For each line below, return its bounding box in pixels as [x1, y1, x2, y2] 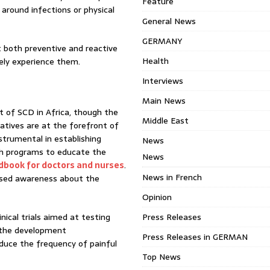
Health [142, 54, 169, 67]
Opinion [142, 190, 172, 204]
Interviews [142, 74, 184, 87]
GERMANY [142, 34, 183, 48]
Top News [142, 250, 181, 263]
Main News [142, 94, 186, 107]
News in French [142, 171, 202, 184]
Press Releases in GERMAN [142, 230, 248, 243]
